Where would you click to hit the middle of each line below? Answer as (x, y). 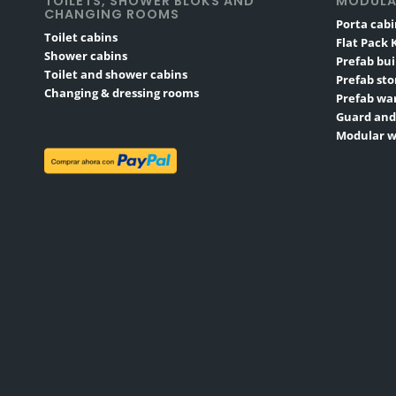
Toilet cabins (81, 38)
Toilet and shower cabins (116, 75)
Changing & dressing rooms (122, 93)
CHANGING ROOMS (112, 15)
